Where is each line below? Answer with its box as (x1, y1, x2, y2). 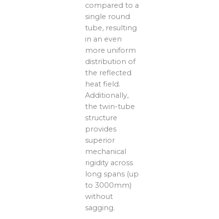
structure (85, 113, 118, 123)
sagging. (85, 203, 115, 213)
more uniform (85, 46, 136, 55)
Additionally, (85, 91, 129, 100)
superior (85, 136, 115, 145)
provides (85, 125, 117, 134)
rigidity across (85, 158, 133, 168)
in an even (85, 35, 122, 44)
